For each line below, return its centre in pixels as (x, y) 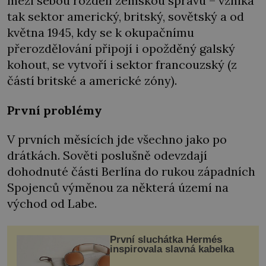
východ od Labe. (52, 204)
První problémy (55, 110)
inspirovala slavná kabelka (172, 249)
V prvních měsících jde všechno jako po (117, 140)
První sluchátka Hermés (166, 240)
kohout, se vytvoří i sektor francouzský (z (122, 65)
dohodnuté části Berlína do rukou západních (131, 172)
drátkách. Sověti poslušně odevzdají (107, 156)
